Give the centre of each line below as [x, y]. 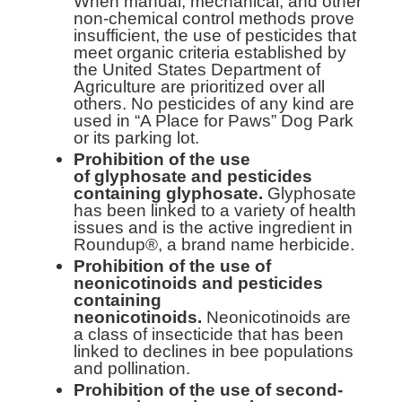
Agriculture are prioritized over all [200, 86]
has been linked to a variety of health [215, 210]
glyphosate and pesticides [204, 176]
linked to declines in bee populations [214, 351]
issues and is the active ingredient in [214, 227]
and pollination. [132, 368]
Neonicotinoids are [277, 317]
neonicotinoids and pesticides [199, 283]
